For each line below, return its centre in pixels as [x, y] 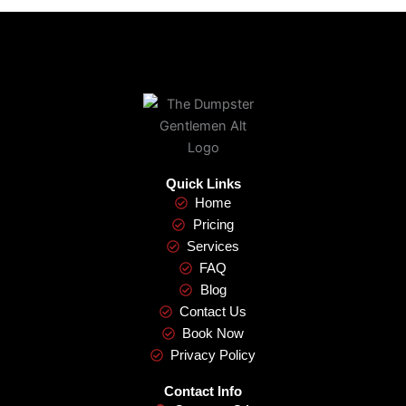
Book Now [213, 334]
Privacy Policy [213, 356]
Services [213, 247]
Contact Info [203, 392]
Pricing [213, 225]
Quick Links [203, 184]
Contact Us [213, 312]
